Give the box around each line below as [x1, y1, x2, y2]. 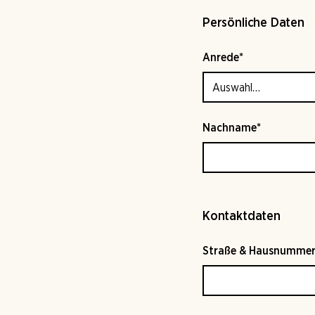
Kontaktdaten [202, 210, 281, 223]
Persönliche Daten [202, 17, 304, 30]
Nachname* [202, 122, 261, 134]
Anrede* [202, 52, 243, 63]
